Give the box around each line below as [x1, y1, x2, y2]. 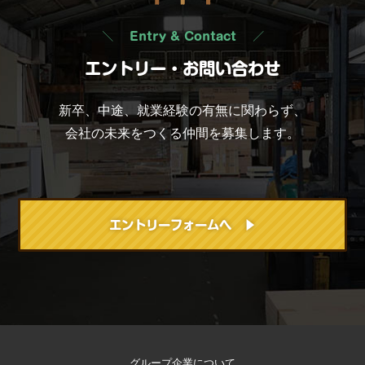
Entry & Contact [129, 30, 236, 43]
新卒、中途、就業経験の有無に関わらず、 [59, 103, 306, 117]
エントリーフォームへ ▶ [109, 218, 256, 231]
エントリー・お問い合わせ [85, 59, 280, 77]
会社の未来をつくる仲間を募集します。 [65, 125, 300, 140]
